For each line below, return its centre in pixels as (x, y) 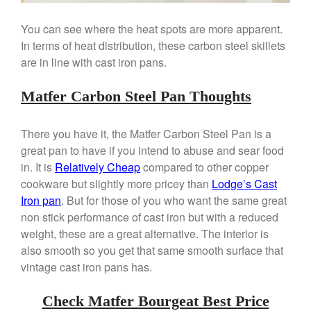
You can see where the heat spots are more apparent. (152, 29)
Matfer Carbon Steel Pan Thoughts (136, 96)
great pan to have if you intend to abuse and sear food (152, 151)
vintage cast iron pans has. (86, 267)
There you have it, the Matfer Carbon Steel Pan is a (146, 134)
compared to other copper (204, 167)
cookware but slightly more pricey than (116, 184)
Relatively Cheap (98, 167)
